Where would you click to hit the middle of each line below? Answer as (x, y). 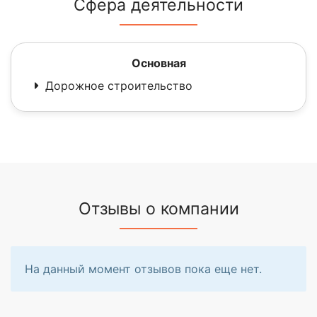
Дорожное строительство (119, 85)
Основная (158, 63)
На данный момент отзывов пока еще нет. (143, 269)
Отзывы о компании (158, 208)
